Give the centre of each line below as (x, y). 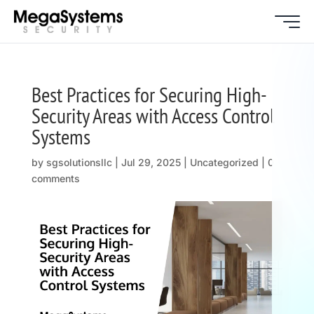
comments (55, 179)
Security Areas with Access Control (153, 116)
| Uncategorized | (224, 163)
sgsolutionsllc (79, 163)
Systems (61, 137)
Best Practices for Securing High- (149, 95)
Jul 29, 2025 (151, 163)
